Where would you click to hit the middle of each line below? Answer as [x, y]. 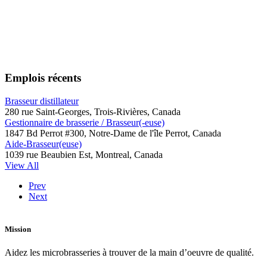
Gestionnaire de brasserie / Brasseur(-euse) [85, 122]
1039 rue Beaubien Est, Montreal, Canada [84, 154]
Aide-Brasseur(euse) [43, 144]
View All [22, 165]
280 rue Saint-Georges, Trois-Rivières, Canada [93, 111]
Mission [18, 229]
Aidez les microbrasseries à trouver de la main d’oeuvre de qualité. [129, 253]
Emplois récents [43, 78]
